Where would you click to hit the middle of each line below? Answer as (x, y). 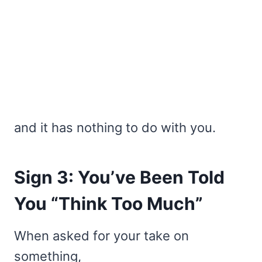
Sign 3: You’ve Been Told (119, 177)
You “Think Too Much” (108, 203)
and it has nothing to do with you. (115, 127)
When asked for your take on (101, 235)
